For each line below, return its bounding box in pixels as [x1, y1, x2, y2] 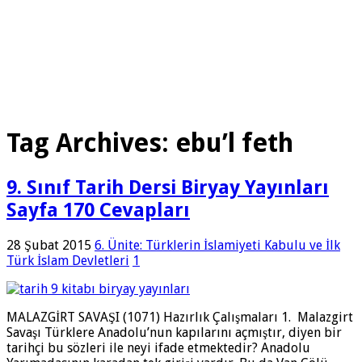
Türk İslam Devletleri [6, 252, 129, 268]
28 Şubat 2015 [6, 237, 91, 253]
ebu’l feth [175, 128, 293, 159]
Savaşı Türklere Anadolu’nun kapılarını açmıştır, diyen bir [6, 324, 342, 340]
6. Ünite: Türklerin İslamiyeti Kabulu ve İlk [95, 237, 340, 253]
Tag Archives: [6, 128, 175, 159]
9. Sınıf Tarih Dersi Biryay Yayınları [6, 175, 329, 199]
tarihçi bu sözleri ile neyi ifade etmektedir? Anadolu [6, 339, 310, 356]
